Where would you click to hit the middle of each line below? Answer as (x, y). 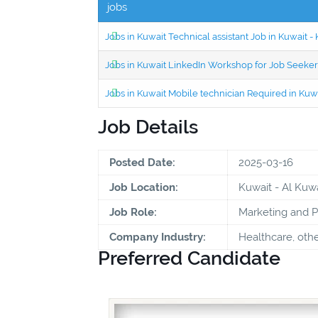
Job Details (148, 126)
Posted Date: (142, 162)
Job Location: (144, 187)
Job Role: (133, 212)
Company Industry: (158, 237)
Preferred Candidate (189, 258)
